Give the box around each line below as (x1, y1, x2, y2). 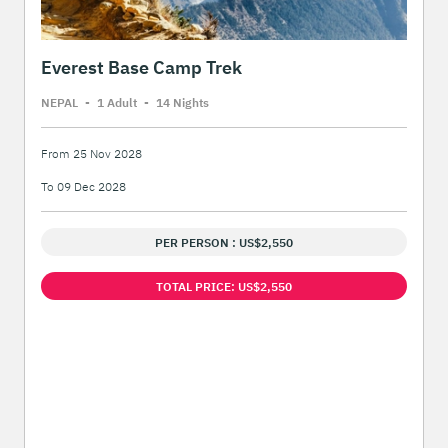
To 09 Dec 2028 (41, 178, 126, 195)
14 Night (156, 94, 203, 111)
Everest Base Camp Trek (41, 55, 242, 80)
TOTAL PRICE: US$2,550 (156, 278, 292, 295)
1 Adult (94, 94, 137, 111)
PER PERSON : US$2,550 (155, 234, 293, 251)
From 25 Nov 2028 (41, 145, 142, 162)
